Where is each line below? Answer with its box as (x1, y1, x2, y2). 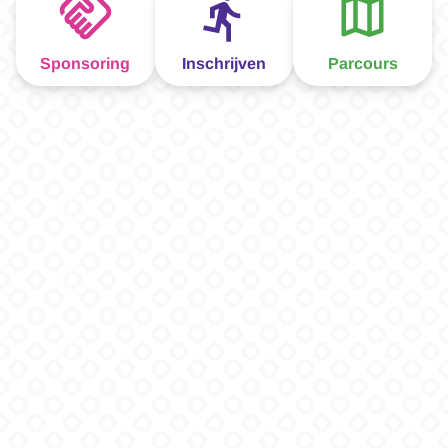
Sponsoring (40, 55, 131, 73)
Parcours (327, 55, 398, 73)
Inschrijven (182, 55, 266, 73)
